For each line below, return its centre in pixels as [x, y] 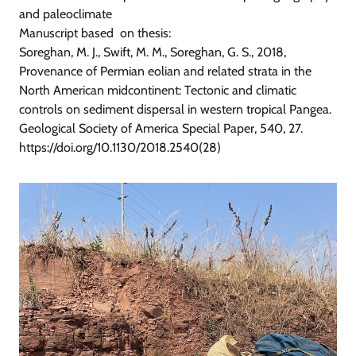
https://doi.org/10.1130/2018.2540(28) [120, 148]
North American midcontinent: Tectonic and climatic [158, 91]
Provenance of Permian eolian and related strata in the [165, 72]
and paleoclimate [66, 14]
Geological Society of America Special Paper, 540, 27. [161, 129]
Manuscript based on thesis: [95, 33]
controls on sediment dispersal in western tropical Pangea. [175, 110]
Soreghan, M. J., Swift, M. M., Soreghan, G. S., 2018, [153, 52]
